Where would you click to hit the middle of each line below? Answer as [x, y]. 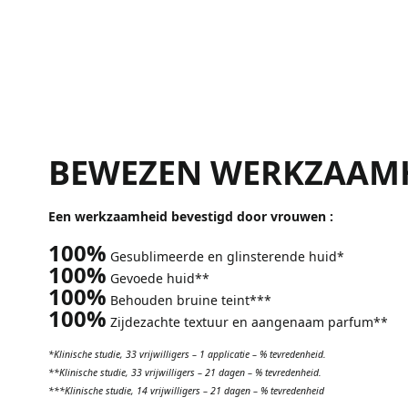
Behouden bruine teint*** [189, 300]
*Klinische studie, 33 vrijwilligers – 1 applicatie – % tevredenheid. [187, 355]
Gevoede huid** [158, 278]
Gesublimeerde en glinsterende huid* [225, 256]
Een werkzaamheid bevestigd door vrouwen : [191, 216]
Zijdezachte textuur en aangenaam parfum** [247, 321]
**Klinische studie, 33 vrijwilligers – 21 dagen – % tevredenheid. [185, 373]
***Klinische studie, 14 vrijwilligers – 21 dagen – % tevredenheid [186, 391]
